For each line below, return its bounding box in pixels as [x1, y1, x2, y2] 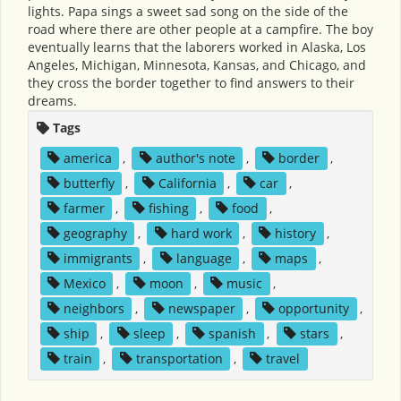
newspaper [167, 299, 235, 317]
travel [266, 349, 301, 367]
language [175, 249, 232, 267]
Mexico [63, 274, 106, 292]
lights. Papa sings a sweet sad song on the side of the [28, 2, 348, 20]
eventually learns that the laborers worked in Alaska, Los [28, 38, 366, 55]
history [275, 224, 317, 242]
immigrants [63, 249, 132, 267]
